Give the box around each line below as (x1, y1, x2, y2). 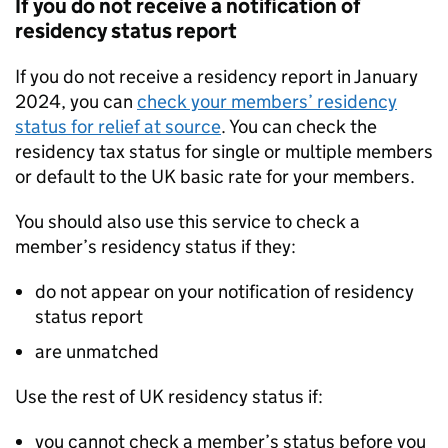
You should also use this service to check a (15, 210, 360, 233)
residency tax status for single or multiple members (15, 140, 433, 163)
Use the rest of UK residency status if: (15, 385, 323, 408)
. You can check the (221, 115, 377, 138)
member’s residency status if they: (15, 235, 296, 258)
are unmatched (35, 340, 159, 363)
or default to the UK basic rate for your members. (15, 165, 415, 188)
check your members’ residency (137, 90, 397, 113)
